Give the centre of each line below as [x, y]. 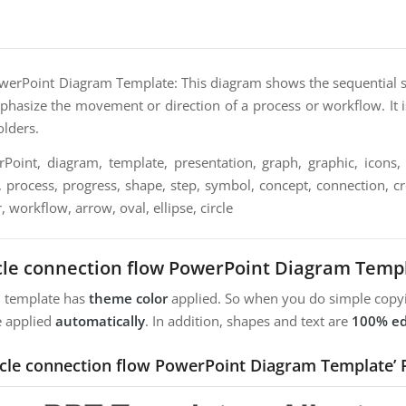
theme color [128, 299]
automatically [100, 321]
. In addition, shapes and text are [248, 321]
